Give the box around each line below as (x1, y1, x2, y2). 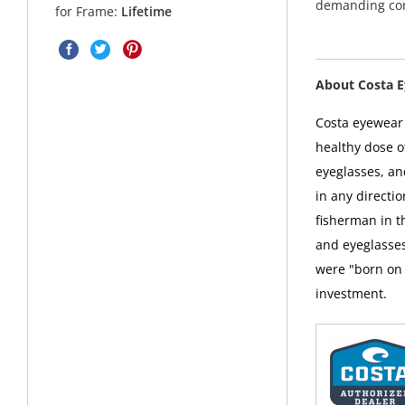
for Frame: (55, 3, 122, 21)
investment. (315, 285, 387, 302)
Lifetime (121, 3, 173, 21)
